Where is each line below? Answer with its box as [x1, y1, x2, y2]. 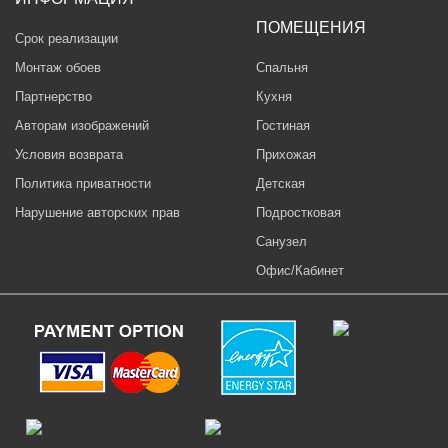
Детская [256, 176, 305, 191]
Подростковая [256, 205, 341, 220]
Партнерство [15, 89, 92, 104]
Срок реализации [15, 31, 118, 46]
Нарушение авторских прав [15, 205, 180, 220]
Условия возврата [15, 147, 123, 162]
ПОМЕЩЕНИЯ [256, 19, 366, 36]
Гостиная [256, 118, 310, 133]
